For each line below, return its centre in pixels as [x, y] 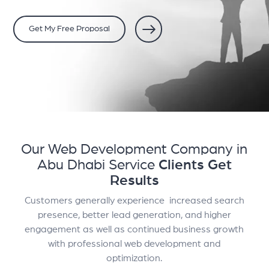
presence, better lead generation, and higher [134, 215]
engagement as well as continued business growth [134, 229]
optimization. [134, 258]
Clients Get [193, 165]
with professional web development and [134, 243]
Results [134, 180]
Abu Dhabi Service [96, 165]
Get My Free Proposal [70, 29]
